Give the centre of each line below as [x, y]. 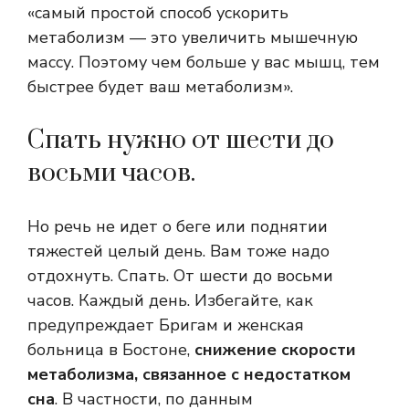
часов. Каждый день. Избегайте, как [170, 301]
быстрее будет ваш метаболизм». [160, 87]
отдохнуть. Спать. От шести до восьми [180, 276]
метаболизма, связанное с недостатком [189, 375]
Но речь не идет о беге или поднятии [178, 227]
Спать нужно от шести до [181, 141]
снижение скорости [275, 350]
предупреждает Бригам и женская [166, 325]
